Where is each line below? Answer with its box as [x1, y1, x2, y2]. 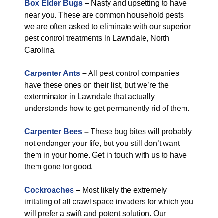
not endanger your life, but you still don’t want [24, 139, 180, 147]
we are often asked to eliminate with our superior [24, 22, 191, 31]
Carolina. [24, 46, 56, 54]
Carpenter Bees [24, 127, 82, 136]
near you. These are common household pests [24, 11, 184, 19]
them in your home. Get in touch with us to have [24, 151, 187, 159]
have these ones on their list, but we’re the [24, 81, 169, 89]
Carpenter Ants [24, 69, 80, 77]
